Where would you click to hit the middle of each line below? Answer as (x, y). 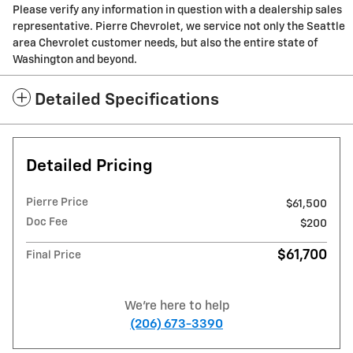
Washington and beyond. (75, 60)
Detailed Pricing (89, 167)
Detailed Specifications (127, 101)
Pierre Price (57, 203)
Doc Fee (47, 223)
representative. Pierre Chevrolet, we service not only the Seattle (179, 27)
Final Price (54, 256)
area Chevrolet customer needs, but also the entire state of (165, 44)
